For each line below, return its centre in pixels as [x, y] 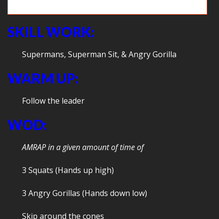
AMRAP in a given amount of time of [83, 147]
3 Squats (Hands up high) [68, 170]
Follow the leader [53, 101]
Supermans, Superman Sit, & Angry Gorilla [99, 55]
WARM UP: [43, 78]
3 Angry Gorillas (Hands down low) [85, 193]
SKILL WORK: [51, 32]
